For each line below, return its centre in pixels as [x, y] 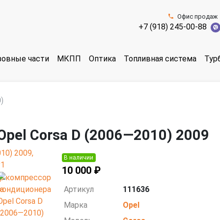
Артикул [79, 189]
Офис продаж [197, 16]
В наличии [79, 158]
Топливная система [160, 59]
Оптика [102, 59]
